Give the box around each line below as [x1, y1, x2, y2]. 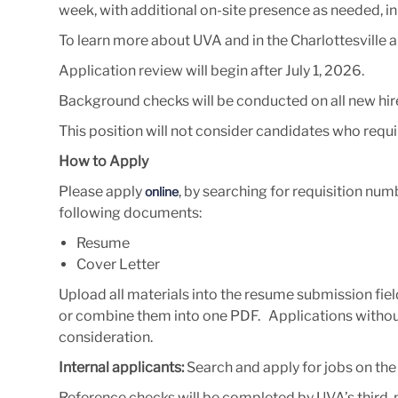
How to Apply [59, 152, 148, 170]
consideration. [59, 328, 153, 346]
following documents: [59, 203, 207, 221]
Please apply [59, 182, 145, 200]
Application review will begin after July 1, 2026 [59, 61, 362, 79]
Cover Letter [76, 255, 160, 273]
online [145, 183, 179, 199]
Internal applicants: [59, 358, 187, 376]
